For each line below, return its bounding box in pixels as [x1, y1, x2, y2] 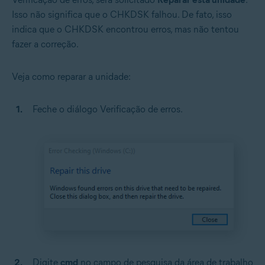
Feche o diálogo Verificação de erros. [33, 104, 183, 115]
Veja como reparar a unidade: [12, 71, 131, 83]
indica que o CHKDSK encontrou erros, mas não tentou [12, 24, 239, 35]
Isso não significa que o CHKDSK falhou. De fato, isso [12, 9, 232, 21]
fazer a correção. [12, 38, 79, 50]
